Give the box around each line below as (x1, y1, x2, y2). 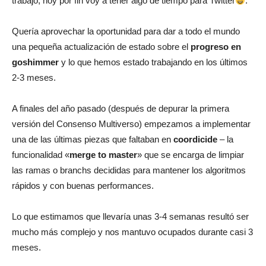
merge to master (69, 150, 137, 160)
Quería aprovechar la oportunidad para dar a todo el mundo (12, 26, 240, 37)
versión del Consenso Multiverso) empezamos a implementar (12, 119, 251, 129)
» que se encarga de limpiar (137, 150, 244, 160)
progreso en (191, 42, 241, 52)
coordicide (173, 134, 217, 145)
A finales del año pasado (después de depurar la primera (12, 103, 229, 114)
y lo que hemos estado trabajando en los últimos (59, 57, 248, 68)
